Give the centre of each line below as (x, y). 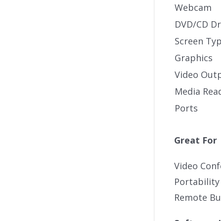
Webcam (193, 7)
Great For (196, 140)
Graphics (194, 58)
